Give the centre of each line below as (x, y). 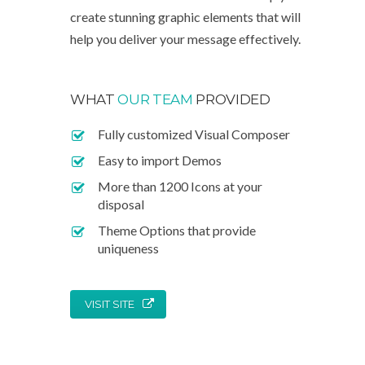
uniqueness (128, 248)
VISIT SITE (110, 304)
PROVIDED (231, 99)
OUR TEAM (155, 99)
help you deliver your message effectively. (185, 39)
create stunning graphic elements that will (185, 17)
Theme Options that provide (177, 230)
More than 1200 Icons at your (180, 186)
